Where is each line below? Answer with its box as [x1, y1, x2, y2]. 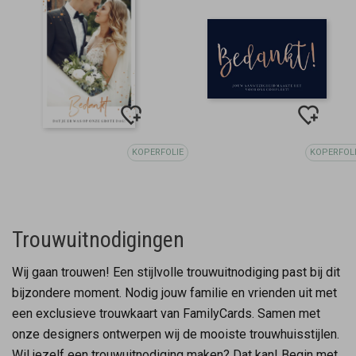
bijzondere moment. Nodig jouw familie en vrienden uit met [12, 284, 337, 300]
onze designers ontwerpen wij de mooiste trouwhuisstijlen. [12, 326, 339, 342]
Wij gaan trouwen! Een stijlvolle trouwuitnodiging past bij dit [12, 264, 340, 280]
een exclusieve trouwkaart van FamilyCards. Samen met [12, 305, 320, 321]
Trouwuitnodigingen [12, 226, 184, 253]
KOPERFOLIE [132, 146, 184, 157]
